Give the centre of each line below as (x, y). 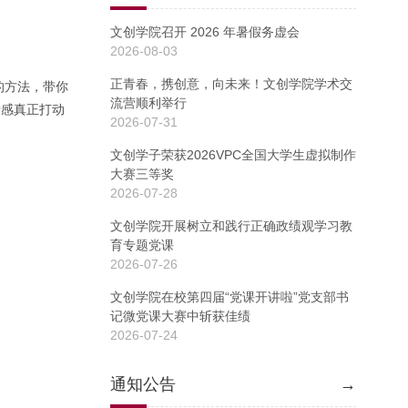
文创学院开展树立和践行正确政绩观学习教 (231, 226)
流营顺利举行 (148, 103)
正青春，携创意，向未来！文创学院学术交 (231, 84)
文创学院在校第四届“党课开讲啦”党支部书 (229, 297)
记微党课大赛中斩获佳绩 (180, 316)
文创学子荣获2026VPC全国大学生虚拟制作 (233, 155)
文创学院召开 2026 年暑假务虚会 (205, 32)
